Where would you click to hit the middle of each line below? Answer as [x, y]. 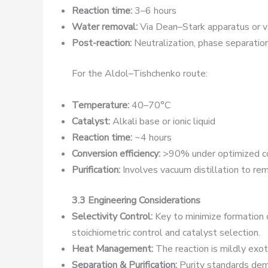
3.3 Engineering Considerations [136, 200]
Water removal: [105, 27]
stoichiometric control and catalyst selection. [166, 232]
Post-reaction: [102, 43]
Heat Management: [112, 249]
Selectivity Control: [112, 216]
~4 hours [152, 137]
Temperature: [100, 105]
